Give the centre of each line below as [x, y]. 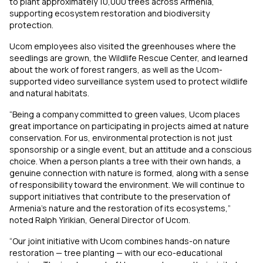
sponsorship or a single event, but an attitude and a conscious [131, 150]
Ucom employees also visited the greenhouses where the [123, 46]
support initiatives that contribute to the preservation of [120, 197]
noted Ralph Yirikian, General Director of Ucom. [100, 220]
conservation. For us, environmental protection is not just [121, 138]
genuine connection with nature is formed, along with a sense [129, 173]
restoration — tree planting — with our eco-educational [116, 253]
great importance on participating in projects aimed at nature [129, 126]
